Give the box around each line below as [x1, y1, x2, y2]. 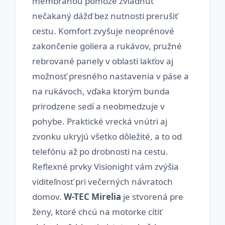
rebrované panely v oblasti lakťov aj [32, 55, 173, 67]
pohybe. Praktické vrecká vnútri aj [32, 116, 167, 127]
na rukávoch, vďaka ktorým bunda [32, 85, 170, 97]
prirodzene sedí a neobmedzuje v [32, 100, 165, 112]
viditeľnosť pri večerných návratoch [32, 176, 173, 187]
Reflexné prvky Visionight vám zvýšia [32, 161, 179, 172]
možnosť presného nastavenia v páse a [32, 70, 189, 82]
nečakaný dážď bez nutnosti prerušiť [32, 10, 178, 22]
